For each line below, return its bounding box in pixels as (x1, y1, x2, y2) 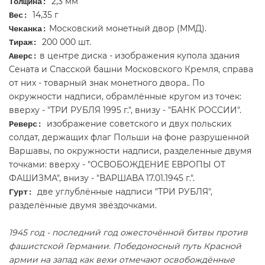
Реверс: (9, 119, 47, 129)
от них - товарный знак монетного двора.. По (9, 77, 205, 88)
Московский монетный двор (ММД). (47, 23, 206, 34)
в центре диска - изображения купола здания (37, 50, 240, 61)
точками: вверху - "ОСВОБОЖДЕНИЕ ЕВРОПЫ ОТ (9, 159, 225, 170)
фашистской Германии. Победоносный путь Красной (9, 241, 241, 251)
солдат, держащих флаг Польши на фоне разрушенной (9, 132, 250, 143)
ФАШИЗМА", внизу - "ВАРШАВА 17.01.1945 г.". (9, 173, 195, 183)
